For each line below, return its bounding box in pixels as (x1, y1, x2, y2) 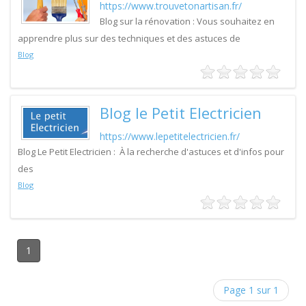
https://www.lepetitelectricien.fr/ (100, 130, 240, 143)
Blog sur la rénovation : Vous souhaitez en (100, 15, 275, 27)
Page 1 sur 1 (223, 283, 279, 296)
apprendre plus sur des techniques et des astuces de (18, 32, 240, 44)
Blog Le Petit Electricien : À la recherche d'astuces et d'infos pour (18, 145, 284, 158)
